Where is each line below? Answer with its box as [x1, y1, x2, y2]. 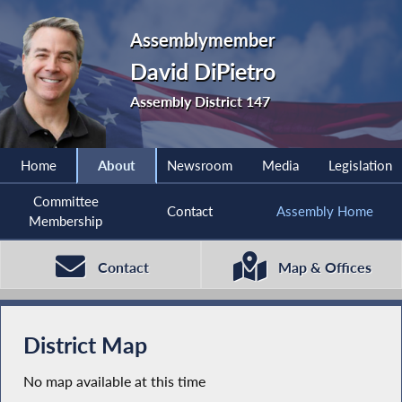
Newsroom [166, 157, 232, 174]
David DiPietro [129, 57, 275, 85]
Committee [32, 193, 99, 210]
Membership [29, 213, 103, 230]
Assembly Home [275, 203, 373, 220]
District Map [22, 332, 147, 359]
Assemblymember [129, 29, 275, 50]
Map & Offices [277, 258, 371, 276]
